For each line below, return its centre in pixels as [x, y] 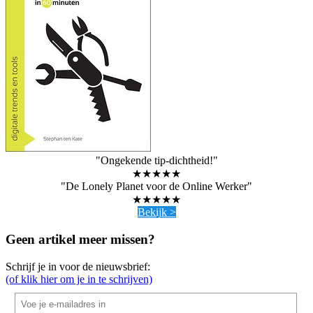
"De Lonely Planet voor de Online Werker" [156, 187]
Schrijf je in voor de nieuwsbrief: [78, 266]
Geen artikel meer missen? [80, 239]
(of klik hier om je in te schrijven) [79, 279]
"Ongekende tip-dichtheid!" [156, 161]
